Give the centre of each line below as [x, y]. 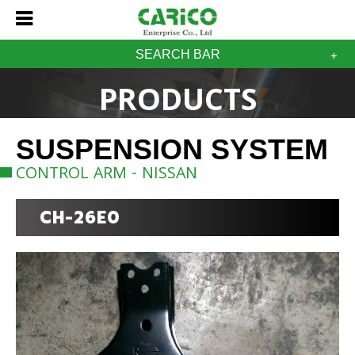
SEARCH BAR [177, 54]
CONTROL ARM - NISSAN [107, 176]
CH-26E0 [80, 218]
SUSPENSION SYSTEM [172, 150]
